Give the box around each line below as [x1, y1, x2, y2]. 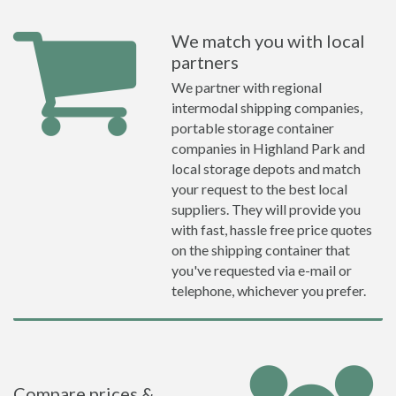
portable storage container [171, 119, 334, 136]
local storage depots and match [171, 160, 361, 177]
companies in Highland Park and [171, 140, 365, 156]
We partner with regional [171, 79, 322, 95]
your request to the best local [171, 180, 347, 197]
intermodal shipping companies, [171, 99, 362, 116]
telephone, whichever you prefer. [171, 282, 366, 299]
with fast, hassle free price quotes [171, 221, 372, 238]
